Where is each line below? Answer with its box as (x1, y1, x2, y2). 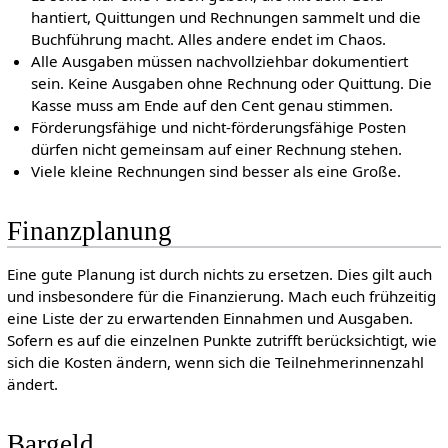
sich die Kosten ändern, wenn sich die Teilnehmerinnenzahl (6, 351, 424, 372)
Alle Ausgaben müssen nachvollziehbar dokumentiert (31, 50, 409, 71)
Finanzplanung (6, 215, 172, 246)
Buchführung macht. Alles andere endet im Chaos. (31, 28, 387, 49)
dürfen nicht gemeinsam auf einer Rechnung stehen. (31, 138, 403, 159)
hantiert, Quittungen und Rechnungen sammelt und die (31, 6, 422, 27)
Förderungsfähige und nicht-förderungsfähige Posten (31, 116, 407, 137)
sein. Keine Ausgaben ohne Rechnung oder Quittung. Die (31, 72, 433, 93)
